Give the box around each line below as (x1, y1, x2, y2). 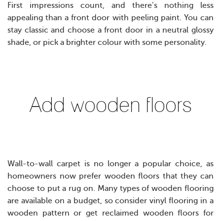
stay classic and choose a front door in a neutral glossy (7, 26, 214, 35)
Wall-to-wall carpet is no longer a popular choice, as (7, 159, 214, 169)
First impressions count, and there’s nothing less (7, 1, 214, 10)
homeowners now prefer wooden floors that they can (7, 172, 214, 181)
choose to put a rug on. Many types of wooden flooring (7, 184, 214, 193)
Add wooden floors (29, 92, 192, 118)
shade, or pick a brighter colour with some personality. (7, 38, 209, 47)
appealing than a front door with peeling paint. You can (7, 13, 214, 23)
